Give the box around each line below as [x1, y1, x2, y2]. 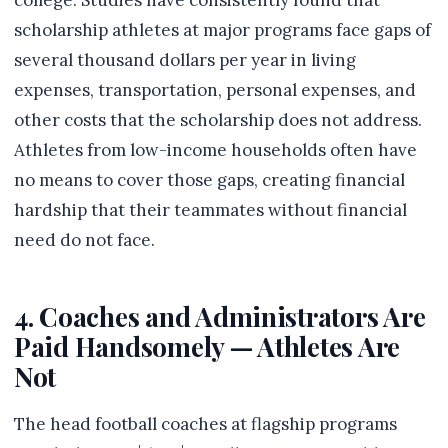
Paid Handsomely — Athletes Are [14, 328, 401, 364]
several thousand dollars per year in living [14, 49, 356, 71]
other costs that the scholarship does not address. [14, 109, 422, 131]
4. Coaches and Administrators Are [14, 298, 426, 334]
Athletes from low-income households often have [14, 139, 417, 161]
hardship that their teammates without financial [14, 199, 407, 221]
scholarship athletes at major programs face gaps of [14, 19, 431, 41]
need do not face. [14, 229, 155, 251]
